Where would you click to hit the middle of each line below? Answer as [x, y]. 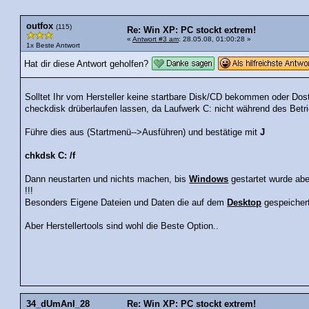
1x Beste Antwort [53, 45]
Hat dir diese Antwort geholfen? [86, 64]
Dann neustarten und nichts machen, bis [107, 180]
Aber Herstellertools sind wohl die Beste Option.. [122, 227]
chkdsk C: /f [50, 156]
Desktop [245, 203]
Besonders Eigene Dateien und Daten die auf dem [126, 203]
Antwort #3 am [156, 39]
